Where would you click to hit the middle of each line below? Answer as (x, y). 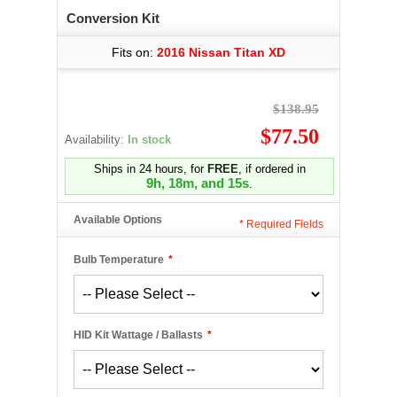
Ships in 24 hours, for (150, 169)
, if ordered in (272, 169)
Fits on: (134, 52)
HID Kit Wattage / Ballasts (138, 335)
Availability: (96, 140)
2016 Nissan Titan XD (221, 52)
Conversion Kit (113, 18)
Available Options (118, 220)
